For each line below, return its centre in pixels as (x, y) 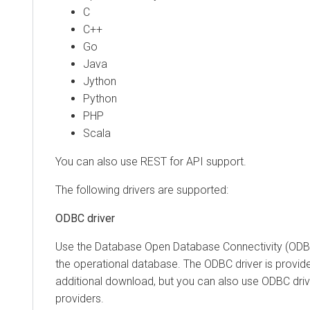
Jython (100, 81)
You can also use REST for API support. (151, 161)
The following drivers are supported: (142, 190)
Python (100, 98)
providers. (80, 298)
